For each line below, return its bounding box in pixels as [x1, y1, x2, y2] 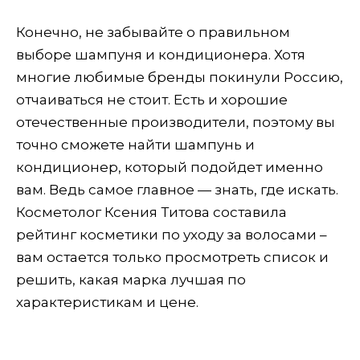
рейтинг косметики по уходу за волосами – [16, 226, 327, 243]
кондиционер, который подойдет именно [16, 158, 323, 175]
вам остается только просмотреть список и [16, 248, 329, 265]
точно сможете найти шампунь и [16, 136, 255, 153]
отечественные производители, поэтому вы [16, 113, 335, 130]
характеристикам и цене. [16, 293, 198, 310]
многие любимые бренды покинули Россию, [16, 68, 343, 85]
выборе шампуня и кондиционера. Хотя [16, 46, 305, 63]
